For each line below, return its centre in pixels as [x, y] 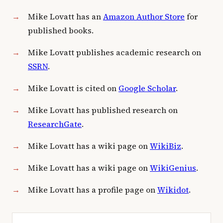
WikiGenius [173, 168]
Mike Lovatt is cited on [73, 88]
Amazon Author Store [144, 16]
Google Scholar [147, 88]
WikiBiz [166, 146]
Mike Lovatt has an [65, 16]
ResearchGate [55, 124]
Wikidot [173, 190]
